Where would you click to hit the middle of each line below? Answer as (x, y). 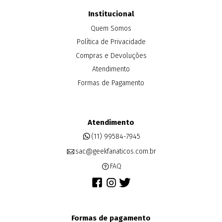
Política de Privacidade (111, 42)
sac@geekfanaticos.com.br (115, 152)
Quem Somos (111, 28)
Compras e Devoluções (111, 55)
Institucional (111, 14)
